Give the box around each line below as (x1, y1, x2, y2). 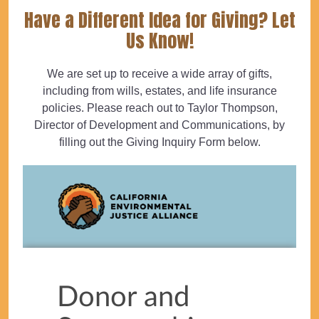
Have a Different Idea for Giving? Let (23, 6, 296, 35)
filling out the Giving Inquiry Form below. (58, 136, 261, 149)
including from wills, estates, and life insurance (42, 85, 277, 98)
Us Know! (125, 26, 194, 56)
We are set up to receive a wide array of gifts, (47, 68, 272, 80)
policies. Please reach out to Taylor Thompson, (41, 102, 278, 115)
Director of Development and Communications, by (34, 119, 285, 132)
